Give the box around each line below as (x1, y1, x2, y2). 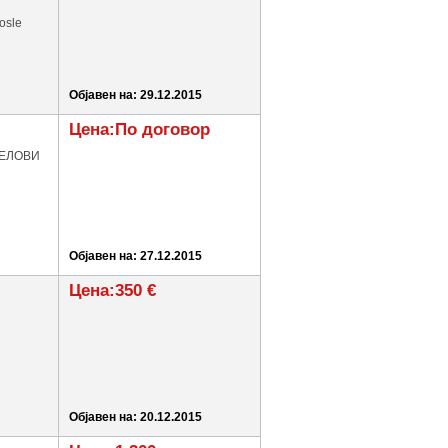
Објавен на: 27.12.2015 (69, 249, 202, 263)
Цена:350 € (69, 281, 156, 300)
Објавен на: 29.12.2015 (69, 88, 202, 102)
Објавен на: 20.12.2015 (69, 410, 202, 424)
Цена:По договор (69, 120, 210, 139)
